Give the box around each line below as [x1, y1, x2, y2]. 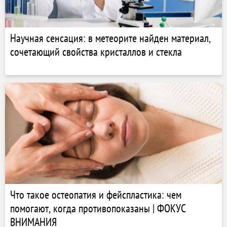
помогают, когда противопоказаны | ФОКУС [10, 201, 186, 215]
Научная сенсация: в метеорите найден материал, [10, 31, 211, 45]
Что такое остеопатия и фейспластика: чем [10, 187, 181, 202]
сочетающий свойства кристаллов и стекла [10, 45, 182, 59]
